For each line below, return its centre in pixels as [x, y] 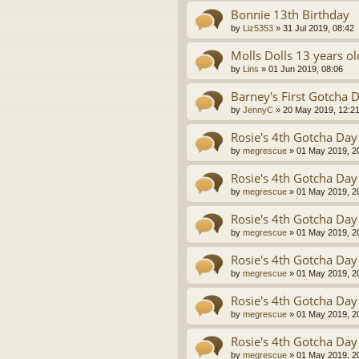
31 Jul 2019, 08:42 [319, 28]
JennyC [258, 110]
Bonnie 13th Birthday [290, 15]
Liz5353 [258, 28]
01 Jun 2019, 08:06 [306, 69]
